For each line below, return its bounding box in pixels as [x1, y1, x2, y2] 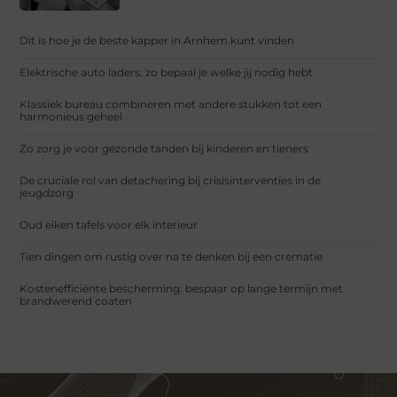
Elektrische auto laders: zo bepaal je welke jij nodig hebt [19, 65, 314, 79]
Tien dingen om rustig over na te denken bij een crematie [19, 249, 323, 263]
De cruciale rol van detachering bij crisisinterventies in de [19, 173, 322, 187]
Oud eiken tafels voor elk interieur [19, 217, 198, 231]
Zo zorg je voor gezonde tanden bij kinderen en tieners [19, 141, 309, 155]
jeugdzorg [19, 185, 74, 199]
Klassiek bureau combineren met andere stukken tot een [19, 97, 323, 111]
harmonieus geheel [19, 109, 123, 123]
